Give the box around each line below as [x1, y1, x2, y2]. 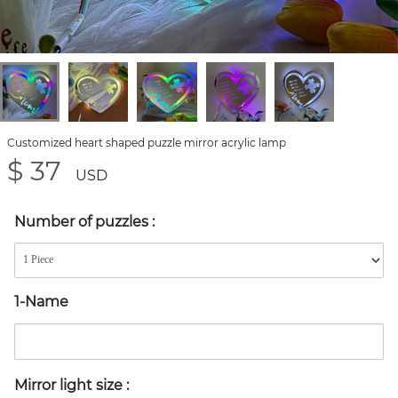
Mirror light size [14, 376, 126, 394]
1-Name [14, 292, 68, 310]
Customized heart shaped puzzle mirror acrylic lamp [7, 136, 286, 150]
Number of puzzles [14, 213, 152, 231]
